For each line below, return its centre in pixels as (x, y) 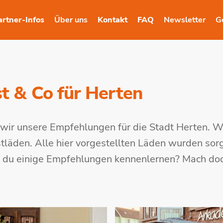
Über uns (71, 20)
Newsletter (185, 20)
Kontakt (112, 20)
